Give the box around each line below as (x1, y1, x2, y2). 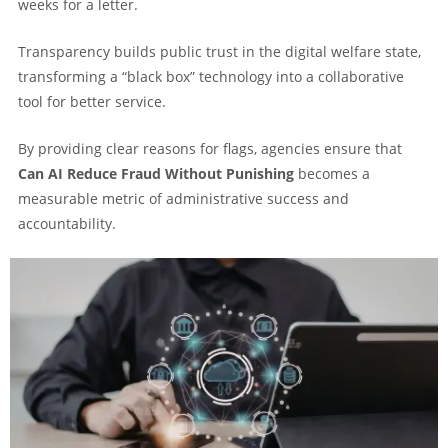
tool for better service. (18, 91, 166, 111)
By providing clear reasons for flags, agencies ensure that (18, 138, 402, 158)
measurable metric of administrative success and (18, 188, 349, 208)
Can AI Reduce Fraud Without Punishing (18, 163, 294, 183)
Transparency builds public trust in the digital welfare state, (18, 41, 421, 61)
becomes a (294, 163, 370, 183)
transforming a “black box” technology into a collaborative (18, 66, 404, 86)
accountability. (18, 213, 116, 233)
